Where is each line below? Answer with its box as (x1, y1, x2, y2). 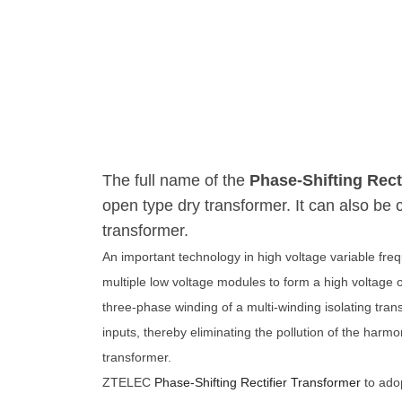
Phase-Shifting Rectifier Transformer (154, 375, 364, 390)
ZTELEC (102, 375, 154, 390)
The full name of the (102, 171, 245, 190)
